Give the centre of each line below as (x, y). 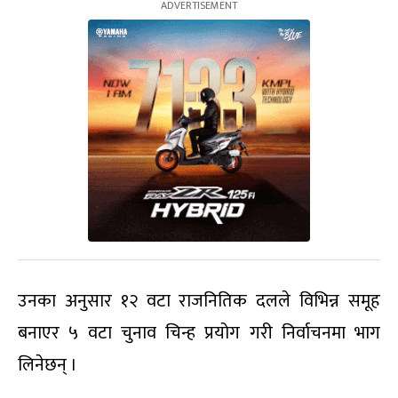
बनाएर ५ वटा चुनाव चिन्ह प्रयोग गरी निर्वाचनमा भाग (199, 334)
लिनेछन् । (48, 366)
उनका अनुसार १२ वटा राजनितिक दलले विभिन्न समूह (199, 302)
